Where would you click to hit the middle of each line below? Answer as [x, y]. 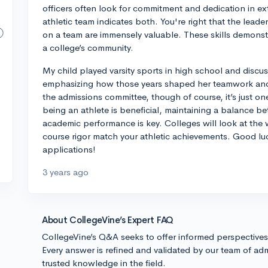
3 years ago [66, 172]
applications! [69, 149]
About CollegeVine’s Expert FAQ [108, 220]
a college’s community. [88, 48]
